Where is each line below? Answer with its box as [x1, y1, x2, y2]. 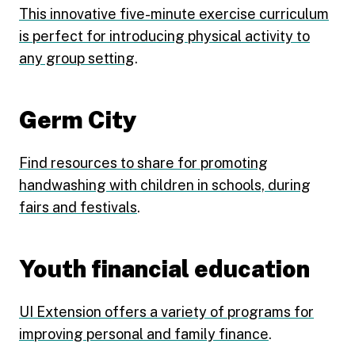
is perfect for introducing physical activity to [19, 28, 310, 44]
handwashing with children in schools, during [19, 177, 311, 193]
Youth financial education [19, 254, 310, 283]
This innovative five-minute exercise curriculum [19, 6, 329, 22]
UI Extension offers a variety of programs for [19, 303, 314, 320]
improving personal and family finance [19, 326, 269, 342]
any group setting [19, 50, 135, 67]
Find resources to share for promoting [19, 155, 268, 171]
